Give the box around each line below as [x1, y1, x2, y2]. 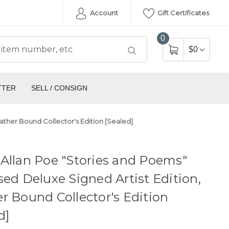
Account [88, 9, 118, 17]
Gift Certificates [156, 9, 209, 17]
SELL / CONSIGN [31, 84, 87, 93]
